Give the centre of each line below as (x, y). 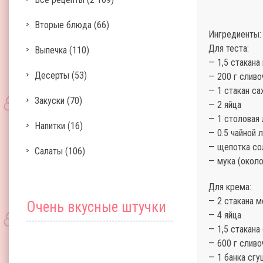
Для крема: (230, 187)
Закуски (50, 101)
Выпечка (51, 50)
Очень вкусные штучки (96, 207)
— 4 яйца (225, 215)
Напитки (50, 126)
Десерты (52, 75)
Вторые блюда (63, 25)
